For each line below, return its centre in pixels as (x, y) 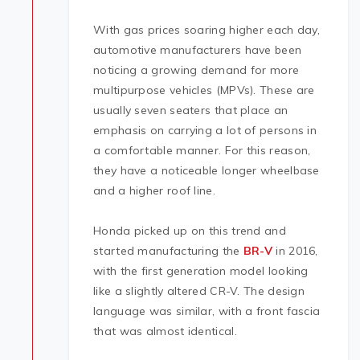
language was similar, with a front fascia (207, 311)
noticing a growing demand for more (196, 70)
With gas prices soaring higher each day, (207, 30)
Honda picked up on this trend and (190, 231)
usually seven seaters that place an (191, 110)
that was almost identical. (165, 331)
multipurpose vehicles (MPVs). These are (204, 90)
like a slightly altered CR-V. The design (199, 291)
